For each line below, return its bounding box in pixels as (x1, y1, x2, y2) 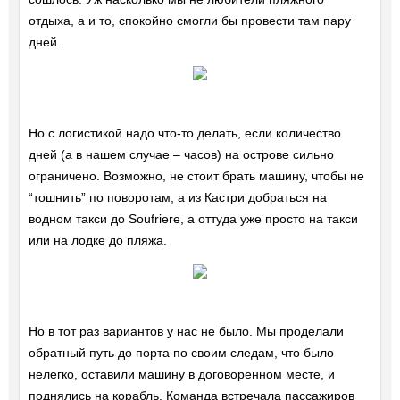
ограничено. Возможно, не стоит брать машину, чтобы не (28, 169, 364, 184)
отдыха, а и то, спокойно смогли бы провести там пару (28, 13, 351, 29)
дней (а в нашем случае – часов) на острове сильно (28, 147, 334, 162)
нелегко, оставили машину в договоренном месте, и (28, 367, 335, 382)
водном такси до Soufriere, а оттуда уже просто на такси (28, 212, 358, 227)
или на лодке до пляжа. (28, 233, 167, 248)
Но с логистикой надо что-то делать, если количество (28, 126, 341, 141)
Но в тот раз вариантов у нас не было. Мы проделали (28, 324, 344, 339)
